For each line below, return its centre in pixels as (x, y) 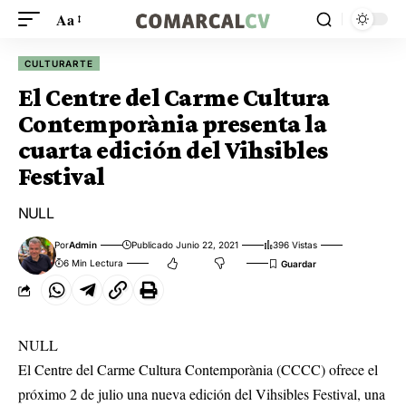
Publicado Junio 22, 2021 (185, 245)
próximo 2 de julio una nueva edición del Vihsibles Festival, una (202, 394)
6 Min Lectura (94, 263)
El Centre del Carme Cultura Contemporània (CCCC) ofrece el (198, 369)
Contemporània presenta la (173, 124)
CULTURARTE (59, 63)
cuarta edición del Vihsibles (173, 150)
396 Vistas (295, 245)
